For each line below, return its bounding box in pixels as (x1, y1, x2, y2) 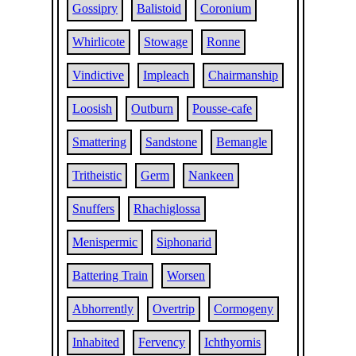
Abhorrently (72, 302, 134, 315)
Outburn (131, 102, 174, 115)
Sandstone (145, 135, 198, 149)
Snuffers (72, 202, 115, 215)
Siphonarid (157, 235, 212, 249)
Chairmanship (208, 68, 279, 82)
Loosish (72, 102, 113, 115)
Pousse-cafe (192, 102, 253, 115)
